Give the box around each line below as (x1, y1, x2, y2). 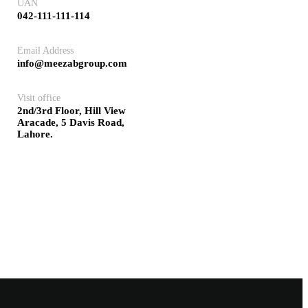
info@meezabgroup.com (16, 58, 127, 69)
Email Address (16, 45, 74, 56)
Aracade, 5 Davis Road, (16, 117, 124, 129)
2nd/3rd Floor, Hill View (16, 105, 126, 117)
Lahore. (16, 129, 53, 140)
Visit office (16, 93, 60, 104)
